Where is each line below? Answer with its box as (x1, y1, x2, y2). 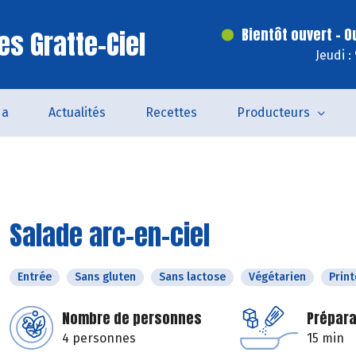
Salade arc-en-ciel (10, 215, 210, 255)
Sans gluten (75, 270, 136, 284)
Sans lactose (159, 270, 226, 284)
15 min (307, 331, 344, 346)
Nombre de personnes (62, 308, 202, 329)
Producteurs (236, 105, 310, 120)
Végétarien (249, 270, 306, 284)
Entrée (17, 270, 52, 284)
